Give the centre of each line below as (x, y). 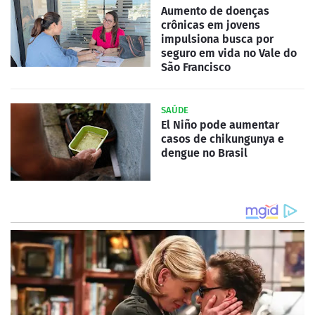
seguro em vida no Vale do (229, 53)
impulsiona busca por (217, 39)
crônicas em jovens (211, 25)
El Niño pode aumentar (220, 124)
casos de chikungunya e (223, 139)
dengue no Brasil (204, 153)
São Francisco (196, 67)
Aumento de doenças (215, 11)
